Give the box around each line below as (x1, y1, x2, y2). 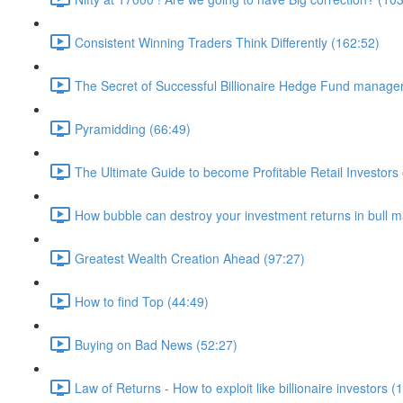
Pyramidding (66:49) (75, 119, 191, 138)
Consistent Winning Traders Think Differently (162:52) (75, 32, 380, 51)
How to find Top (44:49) (75, 291, 209, 310)
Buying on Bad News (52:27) (75, 335, 237, 354)
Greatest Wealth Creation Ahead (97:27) (75, 248, 305, 267)
